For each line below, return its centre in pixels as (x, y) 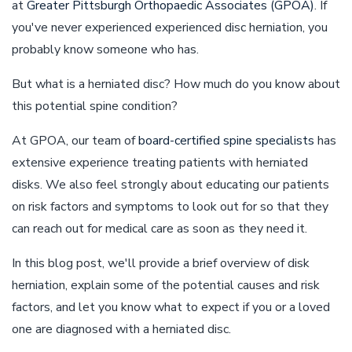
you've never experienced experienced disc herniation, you (170, 27)
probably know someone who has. (105, 49)
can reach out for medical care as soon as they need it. (159, 229)
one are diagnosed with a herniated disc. (121, 329)
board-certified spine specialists (226, 141)
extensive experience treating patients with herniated (160, 163)
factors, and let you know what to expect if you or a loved (171, 307)
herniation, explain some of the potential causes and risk (166, 285)
